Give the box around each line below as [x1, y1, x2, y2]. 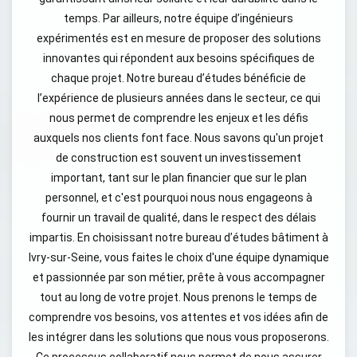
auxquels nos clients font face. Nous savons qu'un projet [33, 131, 324, 144]
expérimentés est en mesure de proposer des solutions [36, 32, 321, 45]
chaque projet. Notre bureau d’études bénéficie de [51, 72, 306, 84]
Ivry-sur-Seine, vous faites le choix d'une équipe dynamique [28, 251, 329, 264]
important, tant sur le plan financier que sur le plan [50, 171, 307, 184]
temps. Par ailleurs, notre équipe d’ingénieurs [64, 12, 293, 25]
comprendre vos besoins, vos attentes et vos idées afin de [29, 311, 328, 324]
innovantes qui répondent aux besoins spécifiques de [42, 52, 315, 65]
